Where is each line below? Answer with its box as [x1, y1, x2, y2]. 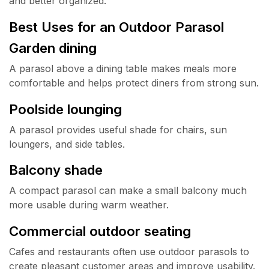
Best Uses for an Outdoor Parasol [9, 18, 224, 35]
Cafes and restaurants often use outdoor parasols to [9, 245, 249, 258]
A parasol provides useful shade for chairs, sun [9, 123, 227, 136]
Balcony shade [9, 162, 103, 178]
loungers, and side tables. [9, 138, 125, 150]
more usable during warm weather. [9, 199, 169, 211]
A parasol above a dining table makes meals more [9, 62, 237, 74]
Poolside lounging [9, 100, 122, 117]
